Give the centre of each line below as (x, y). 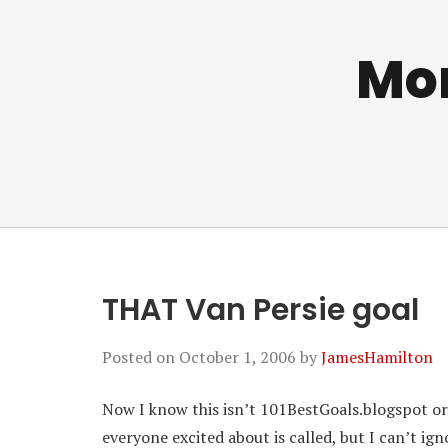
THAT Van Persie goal (260, 310)
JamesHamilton (377, 357)
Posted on (140, 357)
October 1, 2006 (237, 357)
